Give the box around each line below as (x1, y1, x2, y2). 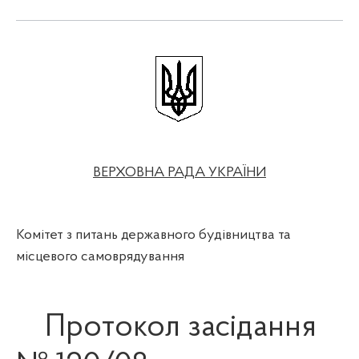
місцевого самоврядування (16, 248, 184, 264)
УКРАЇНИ (208, 164, 266, 180)
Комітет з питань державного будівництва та (16, 227, 291, 243)
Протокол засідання (45, 311, 317, 344)
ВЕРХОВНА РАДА (93, 164, 208, 180)
